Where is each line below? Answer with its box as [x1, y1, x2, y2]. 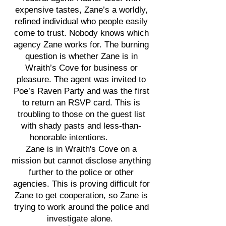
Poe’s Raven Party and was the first [13, 86, 149, 96]
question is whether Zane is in [25, 51, 138, 61]
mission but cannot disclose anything [12, 156, 151, 165]
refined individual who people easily [15, 17, 148, 26]
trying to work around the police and [14, 202, 149, 212]
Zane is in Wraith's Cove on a [26, 144, 137, 154]
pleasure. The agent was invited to [17, 75, 146, 84]
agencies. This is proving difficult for [13, 179, 150, 189]
